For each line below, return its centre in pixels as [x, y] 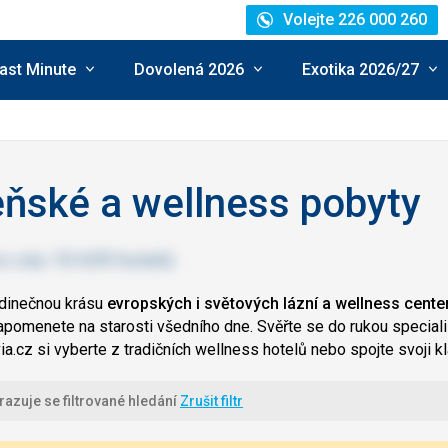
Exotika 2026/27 [360, 69]
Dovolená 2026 [189, 69]
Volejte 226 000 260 [355, 19]
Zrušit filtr [211, 401]
